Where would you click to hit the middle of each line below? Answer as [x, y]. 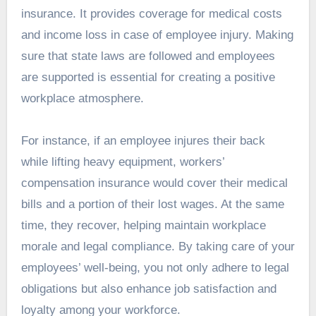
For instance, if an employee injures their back [143, 140]
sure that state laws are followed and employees [148, 56]
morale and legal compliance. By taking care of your [158, 246]
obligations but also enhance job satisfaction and [148, 288]
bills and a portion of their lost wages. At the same [152, 204]
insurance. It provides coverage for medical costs [151, 13]
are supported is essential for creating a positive [148, 77]
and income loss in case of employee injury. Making [157, 35]
